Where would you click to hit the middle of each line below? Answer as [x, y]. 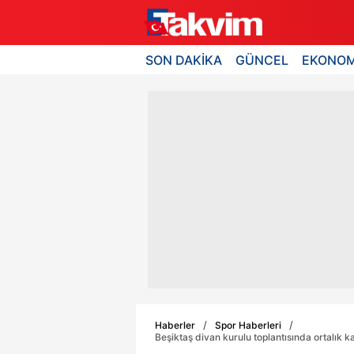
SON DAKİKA [184, 60]
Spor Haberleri [248, 325]
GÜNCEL [262, 60]
